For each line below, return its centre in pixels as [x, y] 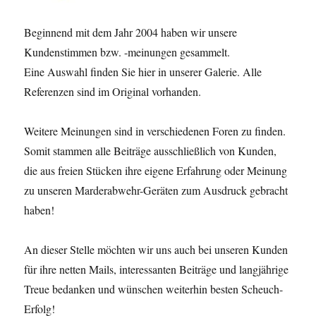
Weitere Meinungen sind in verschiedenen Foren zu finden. [155, 131]
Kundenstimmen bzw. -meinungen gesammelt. [127, 52]
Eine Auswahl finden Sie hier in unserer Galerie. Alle [143, 72]
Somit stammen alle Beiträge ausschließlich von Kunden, [151, 151]
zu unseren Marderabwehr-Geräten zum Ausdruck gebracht [156, 190]
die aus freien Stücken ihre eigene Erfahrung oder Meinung [156, 170]
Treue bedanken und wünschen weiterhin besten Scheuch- [154, 289]
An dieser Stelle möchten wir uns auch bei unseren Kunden [156, 249]
